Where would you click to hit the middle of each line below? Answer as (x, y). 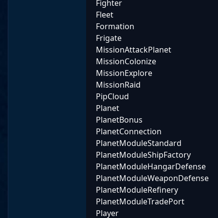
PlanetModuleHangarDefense (151, 167)
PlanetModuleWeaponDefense (152, 178)
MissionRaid (118, 85)
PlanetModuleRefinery (137, 190)
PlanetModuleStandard (139, 143)
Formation (115, 27)
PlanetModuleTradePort (140, 202)
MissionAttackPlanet (134, 50)
